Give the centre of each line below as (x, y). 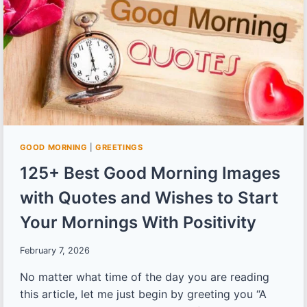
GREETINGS (119, 147)
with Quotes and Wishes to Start (149, 198)
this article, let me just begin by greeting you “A (143, 294)
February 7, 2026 (54, 250)
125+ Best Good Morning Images (150, 173)
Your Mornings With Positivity (138, 223)
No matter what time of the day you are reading (144, 277)
